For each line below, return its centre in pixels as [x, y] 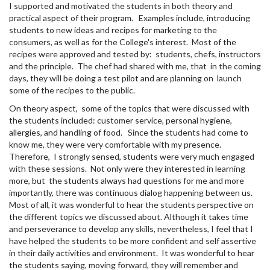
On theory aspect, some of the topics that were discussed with [129, 108]
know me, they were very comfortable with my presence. [116, 145]
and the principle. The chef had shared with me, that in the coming [135, 66]
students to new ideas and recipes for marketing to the [113, 30]
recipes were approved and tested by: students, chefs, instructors [135, 54]
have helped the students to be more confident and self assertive [133, 241]
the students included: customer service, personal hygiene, [121, 121]
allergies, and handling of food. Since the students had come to [129, 133]
